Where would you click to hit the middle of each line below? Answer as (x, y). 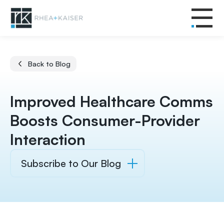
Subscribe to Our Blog (71, 163)
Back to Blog (49, 63)
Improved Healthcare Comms (111, 101)
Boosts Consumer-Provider (105, 120)
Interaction (48, 139)
